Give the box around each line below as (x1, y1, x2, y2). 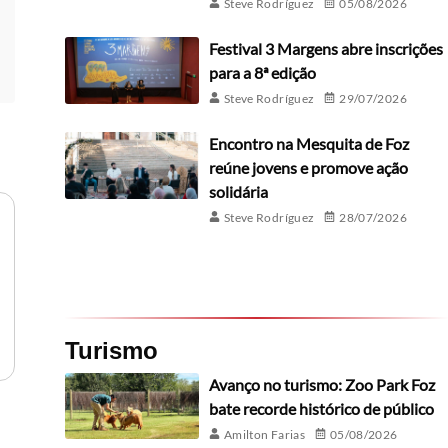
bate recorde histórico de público (208, 398, 434, 418)
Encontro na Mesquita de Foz (208, 133, 409, 153)
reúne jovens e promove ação (208, 157, 408, 177)
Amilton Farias (223, 426, 305, 442)
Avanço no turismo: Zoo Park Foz (208, 374, 435, 394)
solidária (208, 181, 268, 201)
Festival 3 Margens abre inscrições (208, 38, 443, 58)
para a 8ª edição (208, 62, 316, 82)
